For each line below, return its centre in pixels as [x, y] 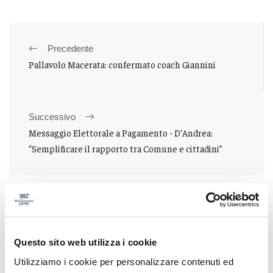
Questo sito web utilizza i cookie [86, 243]
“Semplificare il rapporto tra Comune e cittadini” [126, 148]
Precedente [70, 48]
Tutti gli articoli [129, 206]
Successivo [52, 116]
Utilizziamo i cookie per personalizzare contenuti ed [124, 261]
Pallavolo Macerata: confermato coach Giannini [122, 64]
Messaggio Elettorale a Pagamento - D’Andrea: [121, 132]
